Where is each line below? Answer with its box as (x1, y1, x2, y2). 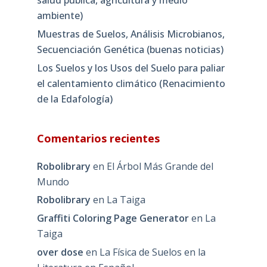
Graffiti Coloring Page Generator (36, 212, 189, 225)
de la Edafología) (36, 92, 113, 105)
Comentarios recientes (36, 131, 160, 145)
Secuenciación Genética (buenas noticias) (36, 42, 223, 56)
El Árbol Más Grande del (106, 159, 213, 173)
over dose (36, 245, 83, 259)
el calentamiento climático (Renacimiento (36, 76, 225, 90)
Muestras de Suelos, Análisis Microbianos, (36, 27, 225, 41)
